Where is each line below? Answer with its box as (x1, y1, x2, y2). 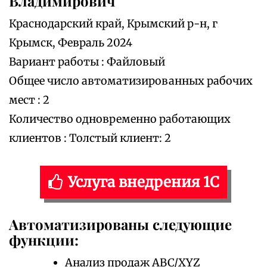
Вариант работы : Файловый (9, 55, 165, 69)
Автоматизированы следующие (9, 215, 232, 234)
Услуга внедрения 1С (68, 173, 219, 192)
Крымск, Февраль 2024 (9, 36, 132, 50)
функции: (9, 230, 79, 250)
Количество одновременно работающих (9, 112, 231, 126)
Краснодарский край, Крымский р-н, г (9, 17, 218, 31)
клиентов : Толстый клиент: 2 (9, 131, 171, 145)
